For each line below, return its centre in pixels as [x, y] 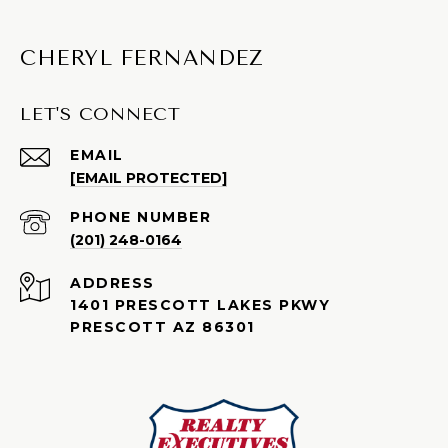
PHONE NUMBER [140, 217]
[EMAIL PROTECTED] [148, 178]
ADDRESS [112, 283]
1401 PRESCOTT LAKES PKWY [200, 305]
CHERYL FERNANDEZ [141, 58]
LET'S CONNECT [100, 114]
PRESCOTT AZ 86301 [162, 327]
